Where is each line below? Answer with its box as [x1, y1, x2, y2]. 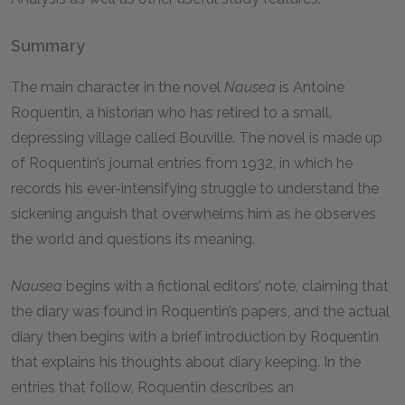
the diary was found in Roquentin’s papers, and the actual [11, 303, 390, 320]
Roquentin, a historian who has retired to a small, [11, 104, 332, 121]
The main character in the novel [11, 79, 224, 96]
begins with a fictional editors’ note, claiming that [62, 278, 389, 295]
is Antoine [279, 79, 344, 96]
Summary [11, 36, 85, 55]
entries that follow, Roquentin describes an [11, 379, 294, 396]
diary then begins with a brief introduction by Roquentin [11, 328, 379, 345]
